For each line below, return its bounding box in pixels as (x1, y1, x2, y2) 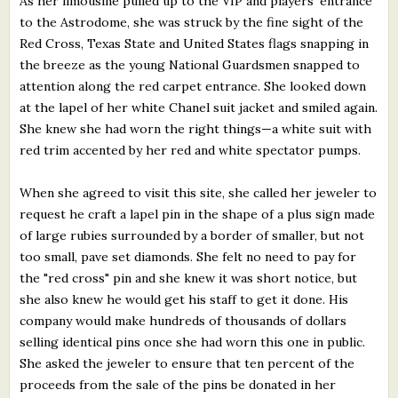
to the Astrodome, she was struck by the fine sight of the (20, 13, 364, 30)
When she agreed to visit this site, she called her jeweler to (20, 184, 378, 201)
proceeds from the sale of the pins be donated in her (20, 376, 337, 393)
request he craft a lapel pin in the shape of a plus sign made (20, 205, 376, 222)
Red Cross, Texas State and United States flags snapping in (20, 35, 370, 52)
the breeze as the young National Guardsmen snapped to (20, 56, 361, 73)
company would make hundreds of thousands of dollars (20, 312, 347, 329)
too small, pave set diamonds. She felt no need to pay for (20, 248, 357, 265)
